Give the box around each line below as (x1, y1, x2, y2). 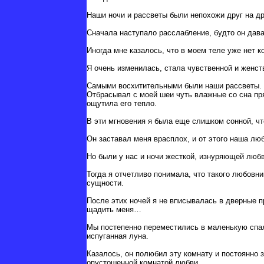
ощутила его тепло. (87, 99, 157, 108)
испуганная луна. (87, 232, 148, 241)
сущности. (87, 179, 124, 188)
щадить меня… (87, 205, 141, 214)
